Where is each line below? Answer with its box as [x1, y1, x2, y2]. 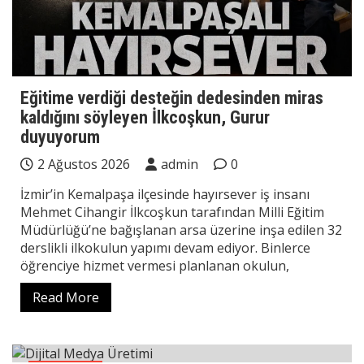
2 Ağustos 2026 [37, 155, 130, 174]
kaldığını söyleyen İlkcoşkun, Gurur [20, 107, 270, 128]
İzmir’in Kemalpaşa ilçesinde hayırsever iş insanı [20, 185, 310, 204]
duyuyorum [20, 127, 100, 148]
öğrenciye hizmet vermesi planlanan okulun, [20, 257, 289, 275]
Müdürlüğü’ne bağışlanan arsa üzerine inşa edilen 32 [20, 221, 342, 240]
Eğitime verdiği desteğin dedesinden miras [20, 88, 323, 109]
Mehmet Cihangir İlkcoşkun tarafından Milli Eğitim [20, 203, 324, 222]
